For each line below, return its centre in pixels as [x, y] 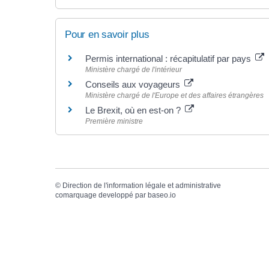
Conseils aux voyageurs [134, 84]
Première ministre [114, 121]
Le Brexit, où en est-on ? [134, 110]
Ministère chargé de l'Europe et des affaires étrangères [174, 95]
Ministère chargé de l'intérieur [134, 69]
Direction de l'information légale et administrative [142, 185]
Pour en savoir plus [107, 34]
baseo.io [162, 195]
